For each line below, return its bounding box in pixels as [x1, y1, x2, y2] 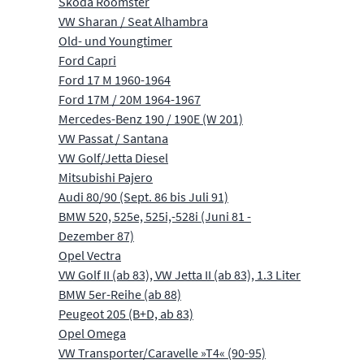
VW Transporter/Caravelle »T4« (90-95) [58, 344, 266, 361]
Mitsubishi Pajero [58, 168, 153, 185]
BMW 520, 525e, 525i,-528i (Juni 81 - [58, 207, 251, 224]
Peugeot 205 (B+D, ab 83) [58, 305, 193, 322]
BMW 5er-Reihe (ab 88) [58, 285, 181, 302]
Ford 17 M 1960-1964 [58, 71, 171, 88]
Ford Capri [58, 51, 116, 68]
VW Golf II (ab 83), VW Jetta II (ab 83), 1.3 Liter [58, 266, 301, 283]
